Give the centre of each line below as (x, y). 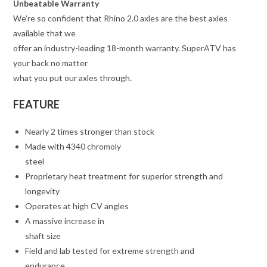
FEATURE (37, 105)
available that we (45, 33)
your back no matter (51, 63)
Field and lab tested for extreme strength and (110, 251)
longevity (43, 191)
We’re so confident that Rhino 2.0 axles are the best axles (121, 18)
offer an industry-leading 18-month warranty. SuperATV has (125, 48)
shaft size (43, 236)
